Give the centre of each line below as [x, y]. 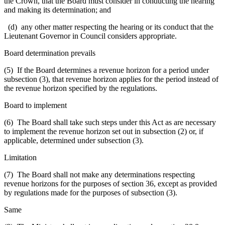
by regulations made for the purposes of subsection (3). [91, 192]
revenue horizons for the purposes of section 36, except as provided [110, 183]
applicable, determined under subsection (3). [74, 140]
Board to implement [35, 105]
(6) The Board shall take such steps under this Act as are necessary [110, 122]
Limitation [20, 157]
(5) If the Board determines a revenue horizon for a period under [106, 70]
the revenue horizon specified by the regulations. [81, 88]
